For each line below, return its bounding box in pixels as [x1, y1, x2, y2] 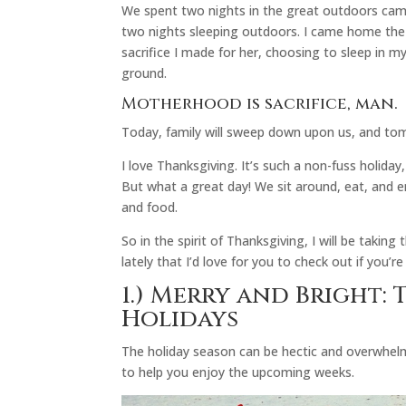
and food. [121, 198, 179, 216]
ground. [121, 63, 168, 82]
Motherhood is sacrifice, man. [121, 92, 399, 115]
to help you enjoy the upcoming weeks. [121, 362, 355, 381]
